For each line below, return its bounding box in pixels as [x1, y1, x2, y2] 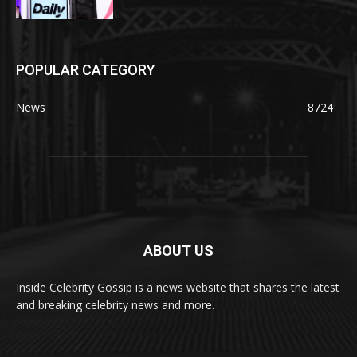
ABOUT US [143, 241, 214, 259]
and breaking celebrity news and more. [16, 296, 214, 312]
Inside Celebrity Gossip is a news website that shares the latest [16, 279, 339, 295]
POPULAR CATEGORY [16, 61, 155, 78]
